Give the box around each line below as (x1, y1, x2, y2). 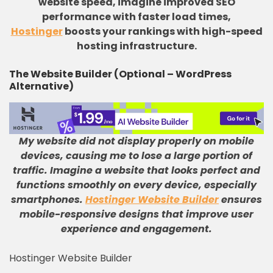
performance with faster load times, (42, 10, 231, 24)
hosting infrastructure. (76, 39, 197, 53)
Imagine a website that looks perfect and (50, 163, 260, 177)
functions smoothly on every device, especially (16, 178, 257, 192)
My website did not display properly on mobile (19, 134, 254, 148)
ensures (219, 193, 262, 207)
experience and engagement (61, 222, 209, 236)
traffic (13, 163, 44, 177)
